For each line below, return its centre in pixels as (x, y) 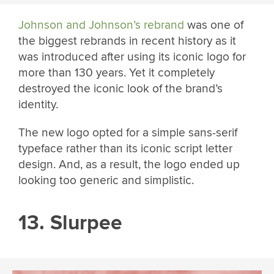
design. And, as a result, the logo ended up (129, 164)
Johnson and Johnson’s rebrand (101, 25)
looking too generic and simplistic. (106, 180)
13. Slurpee (70, 223)
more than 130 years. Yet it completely (117, 73)
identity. (38, 105)
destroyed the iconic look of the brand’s (120, 89)
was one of (214, 25)
